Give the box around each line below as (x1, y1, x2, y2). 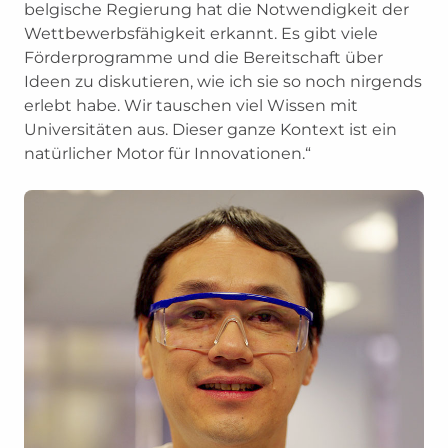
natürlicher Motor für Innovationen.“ (24, 144, 311, 163)
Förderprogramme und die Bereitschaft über (24, 48, 383, 67)
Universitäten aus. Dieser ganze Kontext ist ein (24, 120, 397, 139)
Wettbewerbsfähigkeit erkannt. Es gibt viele (24, 24, 378, 43)
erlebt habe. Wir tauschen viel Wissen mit (24, 96, 358, 115)
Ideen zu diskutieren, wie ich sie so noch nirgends (24, 72, 422, 91)
